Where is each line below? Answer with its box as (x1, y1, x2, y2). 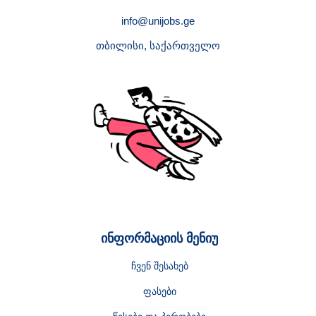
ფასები (142, 286, 176, 297)
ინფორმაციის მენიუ (101, 231, 218, 245)
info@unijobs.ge (121, 15, 195, 27)
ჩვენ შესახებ (130, 260, 188, 272)
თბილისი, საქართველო (96, 39, 220, 51)
